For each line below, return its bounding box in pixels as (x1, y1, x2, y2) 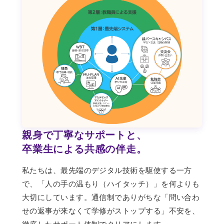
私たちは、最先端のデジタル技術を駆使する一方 (22, 164, 192, 175)
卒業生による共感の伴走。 (22, 141, 147, 156)
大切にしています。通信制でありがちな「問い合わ (22, 191, 200, 202)
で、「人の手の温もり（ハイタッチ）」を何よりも (22, 178, 200, 189)
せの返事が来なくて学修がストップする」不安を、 (22, 205, 200, 216)
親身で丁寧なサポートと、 (22, 127, 147, 142)
